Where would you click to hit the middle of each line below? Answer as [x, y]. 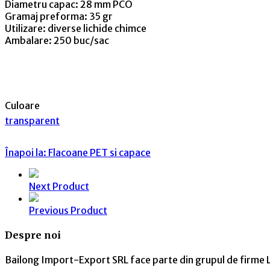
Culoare [22, 105]
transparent [32, 120]
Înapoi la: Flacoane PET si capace [78, 152]
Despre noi [33, 235]
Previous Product [68, 210]
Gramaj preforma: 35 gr [59, 16]
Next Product [59, 186]
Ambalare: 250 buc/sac [57, 40]
